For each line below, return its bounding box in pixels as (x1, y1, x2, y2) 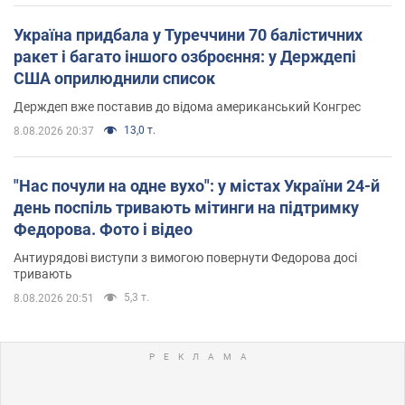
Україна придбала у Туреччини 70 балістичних (14, 24, 363, 44)
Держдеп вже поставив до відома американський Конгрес (14, 99, 361, 114)
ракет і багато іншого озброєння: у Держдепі (14, 46, 356, 66)
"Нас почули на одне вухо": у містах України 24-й (14, 175, 380, 195)
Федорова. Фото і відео (14, 219, 193, 239)
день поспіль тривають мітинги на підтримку (14, 197, 359, 217)
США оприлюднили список (14, 68, 215, 88)
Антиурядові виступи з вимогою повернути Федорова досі (14, 250, 357, 265)
